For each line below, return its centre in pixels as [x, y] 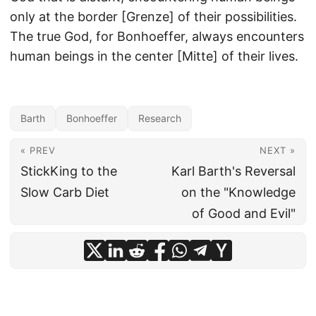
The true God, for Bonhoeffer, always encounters [157, 36]
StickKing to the [69, 171]
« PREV [38, 150]
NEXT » [278, 150]
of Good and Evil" [244, 213]
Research [160, 118]
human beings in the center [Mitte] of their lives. [154, 56]
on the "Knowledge [238, 192]
